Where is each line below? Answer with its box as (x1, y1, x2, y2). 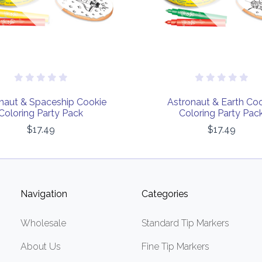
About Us (20, 241, 61, 253)
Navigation (20, 188, 68, 200)
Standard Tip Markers (142, 218, 229, 229)
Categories (142, 188, 188, 200)
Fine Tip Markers (142, 241, 209, 253)
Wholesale (20, 218, 67, 229)
